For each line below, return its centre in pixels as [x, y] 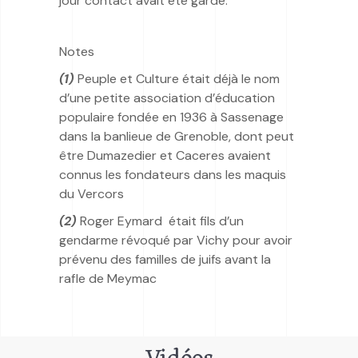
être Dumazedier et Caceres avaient [165, 155]
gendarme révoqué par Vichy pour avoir [176, 240]
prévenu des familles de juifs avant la [165, 259]
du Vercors [91, 193]
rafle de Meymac [108, 278]
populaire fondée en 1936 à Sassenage [171, 117]
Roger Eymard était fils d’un [160, 221]
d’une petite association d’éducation [167, 97]
